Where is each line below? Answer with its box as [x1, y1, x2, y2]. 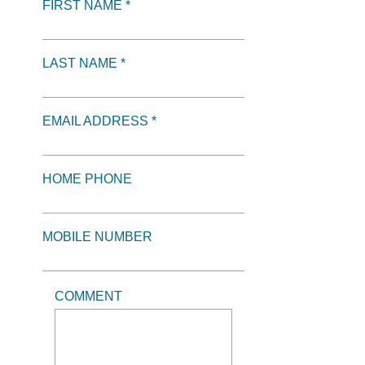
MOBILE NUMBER [42, 230, 153, 244]
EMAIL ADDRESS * [42, 114, 157, 128]
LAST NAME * [42, 56, 126, 70]
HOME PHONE [42, 172, 133, 186]
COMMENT [55, 289, 123, 303]
